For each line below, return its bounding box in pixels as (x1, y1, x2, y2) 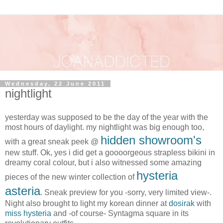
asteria (5, 184, 40, 198)
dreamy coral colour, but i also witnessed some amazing (5, 158, 202, 167)
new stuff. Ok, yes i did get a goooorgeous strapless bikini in (5, 148, 215, 157)
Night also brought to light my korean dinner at (5, 199, 169, 208)
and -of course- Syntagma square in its (51, 209, 189, 218)
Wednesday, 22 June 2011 (5, 81, 106, 87)
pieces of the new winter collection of (5, 172, 136, 181)
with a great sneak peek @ (5, 137, 101, 146)
